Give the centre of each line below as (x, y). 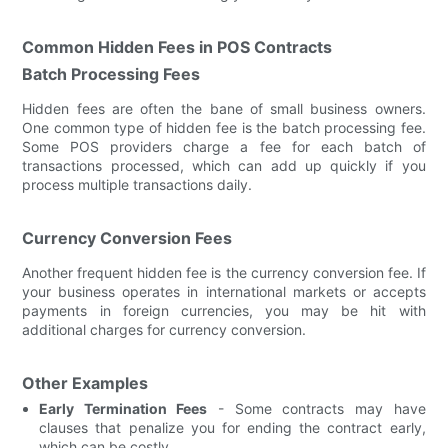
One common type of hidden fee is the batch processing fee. (224, 127)
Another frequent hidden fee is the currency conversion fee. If (224, 272)
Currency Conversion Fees (127, 237)
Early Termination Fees (123, 408)
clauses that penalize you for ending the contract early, (232, 427)
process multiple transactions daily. (137, 184)
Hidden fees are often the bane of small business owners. (224, 108)
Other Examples (85, 382)
